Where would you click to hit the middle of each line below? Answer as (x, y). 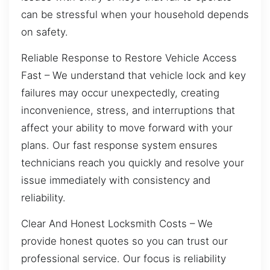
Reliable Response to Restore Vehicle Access (129, 58)
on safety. (45, 32)
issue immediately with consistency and (116, 180)
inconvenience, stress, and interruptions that (128, 110)
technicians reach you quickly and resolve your (133, 162)
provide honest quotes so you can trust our (124, 241)
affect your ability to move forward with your (127, 127)
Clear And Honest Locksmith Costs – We (117, 224)
